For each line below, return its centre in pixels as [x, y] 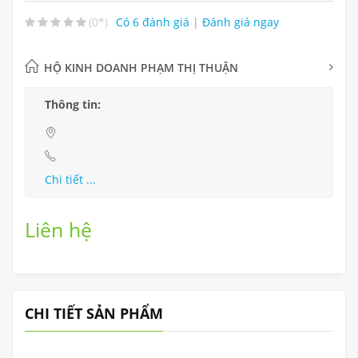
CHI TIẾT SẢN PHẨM [94, 313]
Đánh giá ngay [241, 22]
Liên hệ [58, 229]
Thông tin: [73, 104]
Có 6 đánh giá [154, 22]
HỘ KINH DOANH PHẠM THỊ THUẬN [141, 67]
